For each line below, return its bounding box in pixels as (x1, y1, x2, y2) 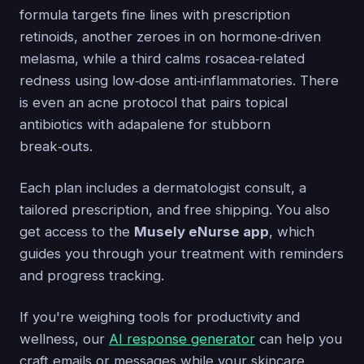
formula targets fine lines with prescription (19, 6, 290, 23)
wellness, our (19, 331, 109, 347)
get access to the (19, 223, 134, 240)
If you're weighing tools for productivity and (19, 309, 300, 325)
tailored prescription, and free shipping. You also (19, 201, 330, 218)
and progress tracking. (19, 267, 164, 284)
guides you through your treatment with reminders (19, 245, 344, 262)
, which (269, 223, 314, 240)
